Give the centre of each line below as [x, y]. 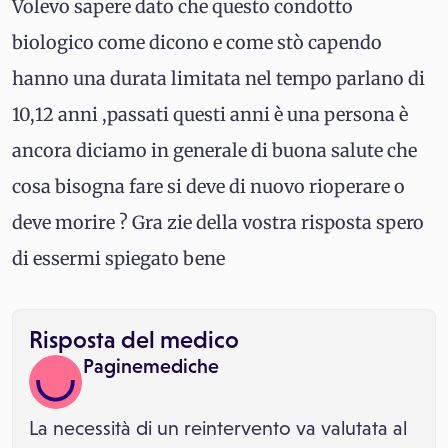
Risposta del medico [134, 339]
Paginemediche [151, 366]
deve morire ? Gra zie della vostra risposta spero [218, 222]
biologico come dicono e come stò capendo [197, 42]
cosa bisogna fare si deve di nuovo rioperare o [208, 186]
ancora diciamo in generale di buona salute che [214, 150]
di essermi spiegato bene [118, 258]
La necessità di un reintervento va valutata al [218, 428]
